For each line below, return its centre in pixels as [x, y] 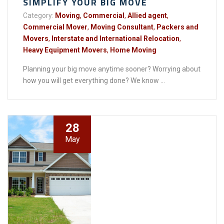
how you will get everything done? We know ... [94, 80]
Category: [38, 15]
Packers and [177, 27]
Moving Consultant [122, 27]
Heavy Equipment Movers [65, 50]
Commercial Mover [55, 27]
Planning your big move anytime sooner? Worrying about [112, 69]
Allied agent [147, 15]
